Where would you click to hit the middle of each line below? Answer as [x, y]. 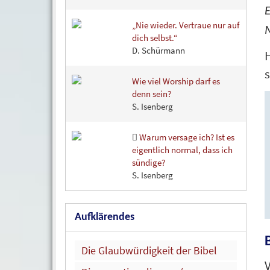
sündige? [149, 163]
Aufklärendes [105, 218]
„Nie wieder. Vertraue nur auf [186, 25]
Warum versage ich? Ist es [186, 137]
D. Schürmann [159, 51]
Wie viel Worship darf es [176, 81]
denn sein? [152, 94]
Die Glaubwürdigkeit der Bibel [149, 251]
